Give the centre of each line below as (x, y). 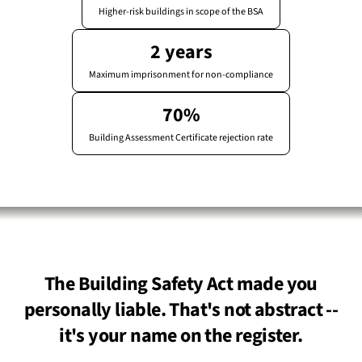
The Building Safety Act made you (181, 284)
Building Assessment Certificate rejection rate (181, 138)
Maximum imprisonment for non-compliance (181, 75)
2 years (181, 52)
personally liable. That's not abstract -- (181, 310)
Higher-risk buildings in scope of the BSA (181, 12)
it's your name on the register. (181, 336)
